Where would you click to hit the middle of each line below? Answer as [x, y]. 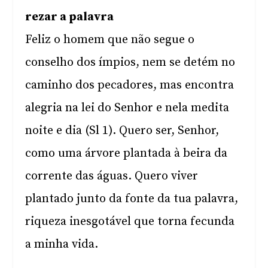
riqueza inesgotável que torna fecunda [130, 222]
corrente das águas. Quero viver [112, 176]
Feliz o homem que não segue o [110, 40]
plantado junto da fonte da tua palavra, [132, 199]
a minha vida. [62, 244]
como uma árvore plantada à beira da [127, 153]
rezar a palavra [70, 17]
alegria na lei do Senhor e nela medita [127, 108]
